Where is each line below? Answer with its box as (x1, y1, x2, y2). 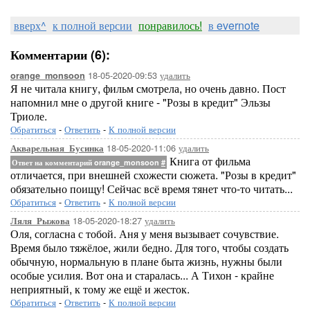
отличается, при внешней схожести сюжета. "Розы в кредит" (10, 167, 296, 183)
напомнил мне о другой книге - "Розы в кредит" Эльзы (10, 94, 271, 110)
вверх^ (14, 17, 46, 33)
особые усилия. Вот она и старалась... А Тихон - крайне (10, 267, 274, 283)
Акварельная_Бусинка (10, 142, 104, 154)
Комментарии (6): (10, 46, 110, 64)
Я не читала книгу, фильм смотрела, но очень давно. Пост (10, 80, 286, 96)
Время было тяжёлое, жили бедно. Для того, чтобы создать (10, 239, 289, 255)
